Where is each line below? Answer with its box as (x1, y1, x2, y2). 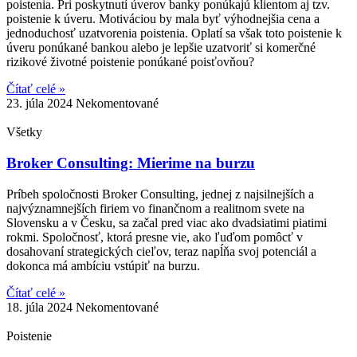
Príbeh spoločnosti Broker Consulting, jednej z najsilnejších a (6, 186, 314, 201)
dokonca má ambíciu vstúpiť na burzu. (6, 258, 200, 273)
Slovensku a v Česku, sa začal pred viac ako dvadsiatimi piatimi (6, 215, 327, 229)
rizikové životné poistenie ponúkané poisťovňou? (6, 55, 254, 69)
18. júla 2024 (6, 300, 76, 314)
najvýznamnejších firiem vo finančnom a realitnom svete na (6, 201, 304, 215)
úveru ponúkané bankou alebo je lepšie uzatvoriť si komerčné (6, 41, 316, 55)
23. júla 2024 (6, 96, 76, 111)
